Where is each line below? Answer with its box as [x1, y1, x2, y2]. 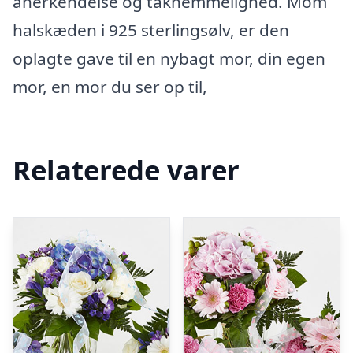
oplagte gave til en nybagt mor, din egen [13, 47, 325, 69]
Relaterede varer [13, 150, 240, 188]
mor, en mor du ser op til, [13, 76, 207, 98]
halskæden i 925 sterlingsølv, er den [13, 19, 289, 41]
